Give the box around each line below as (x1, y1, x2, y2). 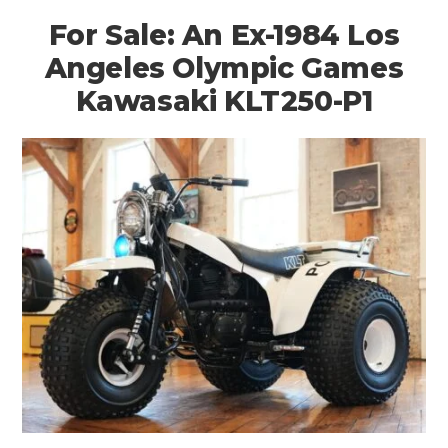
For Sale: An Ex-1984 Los (48, 17, 400, 52)
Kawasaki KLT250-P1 (75, 83, 373, 118)
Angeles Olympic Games (44, 50, 404, 85)
